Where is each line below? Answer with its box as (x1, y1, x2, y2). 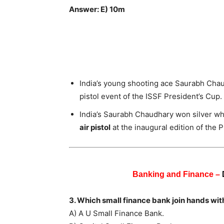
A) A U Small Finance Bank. (69, 208, 164, 218)
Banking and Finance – (132, 169, 222, 178)
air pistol (79, 122, 110, 132)
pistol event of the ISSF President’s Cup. (79, 91, 222, 101)
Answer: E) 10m (69, 4, 125, 14)
